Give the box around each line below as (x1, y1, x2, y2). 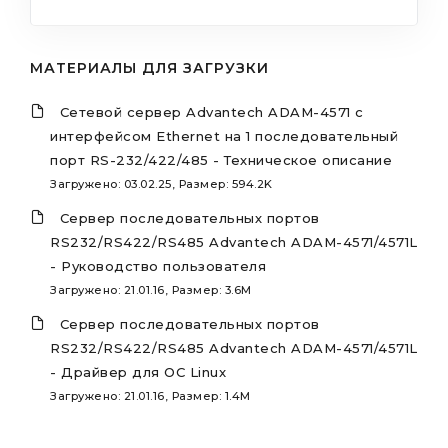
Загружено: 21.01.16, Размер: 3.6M (50, 282, 252, 297)
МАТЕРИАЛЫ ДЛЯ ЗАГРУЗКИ (30, 58, 269, 77)
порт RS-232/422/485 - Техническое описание (50, 151, 392, 168)
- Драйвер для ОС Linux (50, 363, 226, 380)
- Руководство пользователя (50, 257, 266, 274)
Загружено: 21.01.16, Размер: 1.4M (50, 388, 251, 403)
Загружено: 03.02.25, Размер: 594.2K (50, 176, 273, 191)
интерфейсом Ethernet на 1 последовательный (50, 127, 398, 144)
